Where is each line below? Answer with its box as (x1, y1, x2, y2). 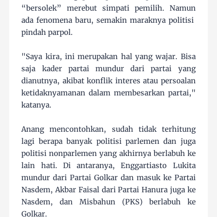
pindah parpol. (21, 28, 73, 37)
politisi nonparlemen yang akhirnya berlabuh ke (21, 149, 196, 158)
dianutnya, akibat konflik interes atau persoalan (21, 76, 196, 86)
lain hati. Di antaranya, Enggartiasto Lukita (21, 161, 196, 170)
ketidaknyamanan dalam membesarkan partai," (21, 88, 196, 98)
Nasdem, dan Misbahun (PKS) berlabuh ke (21, 197, 196, 207)
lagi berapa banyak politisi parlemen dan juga (21, 137, 196, 146)
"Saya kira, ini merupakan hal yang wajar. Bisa (21, 52, 196, 62)
